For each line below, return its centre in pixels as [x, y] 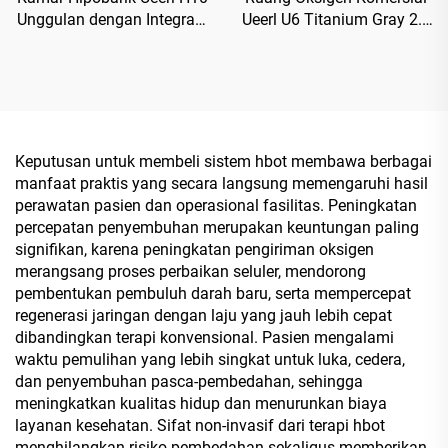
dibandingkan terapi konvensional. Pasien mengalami [204, 337]
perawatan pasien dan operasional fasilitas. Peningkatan [216, 205]
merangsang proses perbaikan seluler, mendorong [190, 271]
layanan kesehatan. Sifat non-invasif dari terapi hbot [200, 425]
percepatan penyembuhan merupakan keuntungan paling [217, 227]
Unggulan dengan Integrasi [112, 19]
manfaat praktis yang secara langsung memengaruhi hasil [221, 183]
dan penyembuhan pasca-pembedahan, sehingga [189, 381]
